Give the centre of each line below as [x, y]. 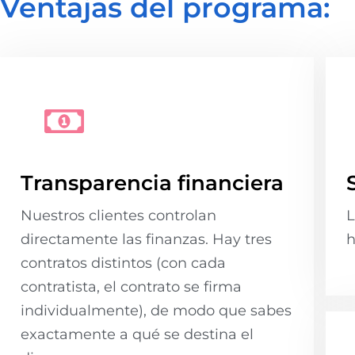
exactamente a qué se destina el [137, 334]
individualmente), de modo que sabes [156, 310]
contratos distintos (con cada [123, 263]
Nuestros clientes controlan [118, 215]
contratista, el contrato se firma [131, 286]
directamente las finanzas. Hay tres [146, 239]
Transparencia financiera [152, 183]
